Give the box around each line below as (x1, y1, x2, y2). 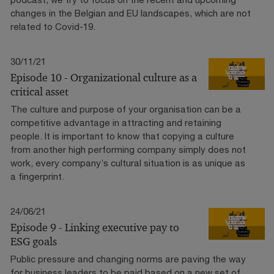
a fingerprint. (10, 170, 64, 182)
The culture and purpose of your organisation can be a (10, 103, 241, 114)
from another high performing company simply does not (10, 143, 246, 155)
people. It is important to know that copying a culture (10, 130, 234, 141)
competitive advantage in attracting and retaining (10, 116, 221, 128)
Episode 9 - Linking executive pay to (10, 220, 179, 234)
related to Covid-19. (10, 20, 95, 32)
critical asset (10, 84, 68, 98)
